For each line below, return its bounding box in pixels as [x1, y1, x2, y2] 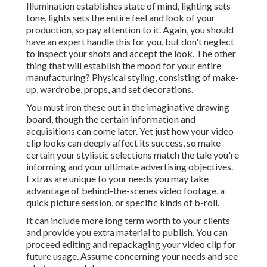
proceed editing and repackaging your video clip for [26, 238, 236, 250]
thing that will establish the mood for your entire [26, 60, 221, 72]
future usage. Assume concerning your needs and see [26, 250, 238, 262]
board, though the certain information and [26, 113, 195, 125]
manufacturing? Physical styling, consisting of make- [26, 72, 239, 83]
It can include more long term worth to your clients [26, 215, 230, 226]
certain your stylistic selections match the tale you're [26, 149, 239, 161]
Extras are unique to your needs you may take [26, 173, 209, 185]
